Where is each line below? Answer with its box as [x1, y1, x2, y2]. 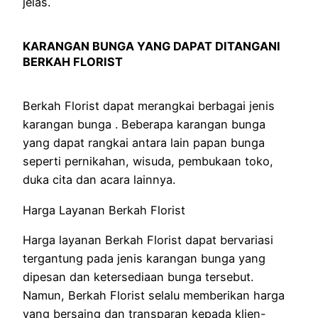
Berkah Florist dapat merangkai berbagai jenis [23, 99, 275, 114]
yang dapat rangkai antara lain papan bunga [23, 136, 265, 150]
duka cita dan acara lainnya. [23, 172, 175, 187]
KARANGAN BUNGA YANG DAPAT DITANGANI [23, 39, 280, 54]
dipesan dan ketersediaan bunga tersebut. [23, 269, 253, 284]
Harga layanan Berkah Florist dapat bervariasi [23, 232, 273, 247]
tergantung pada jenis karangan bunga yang [23, 251, 265, 265]
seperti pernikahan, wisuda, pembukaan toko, [23, 154, 273, 169]
